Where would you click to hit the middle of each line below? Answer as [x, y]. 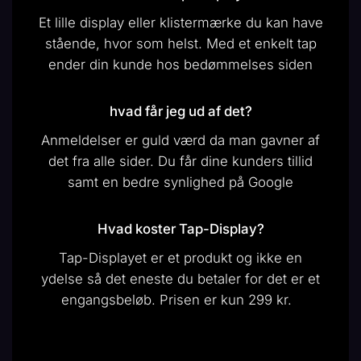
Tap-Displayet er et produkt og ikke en [180, 258]
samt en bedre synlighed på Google [180, 183]
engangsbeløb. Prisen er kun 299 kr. [180, 300]
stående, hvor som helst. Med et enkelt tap [180, 44]
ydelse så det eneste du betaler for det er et [180, 279]
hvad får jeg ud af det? [180, 112]
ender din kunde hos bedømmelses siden [180, 65]
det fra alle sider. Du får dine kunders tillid [180, 162]
